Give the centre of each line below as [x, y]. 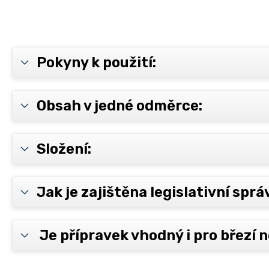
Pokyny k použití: [96, 63]
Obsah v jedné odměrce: [119, 106]
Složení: [64, 149]
